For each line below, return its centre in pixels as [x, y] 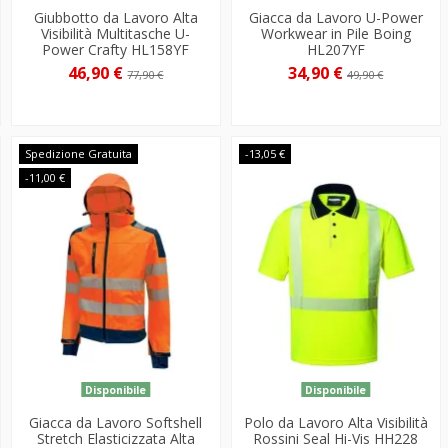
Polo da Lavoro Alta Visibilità [335, 422]
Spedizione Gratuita [78, 153]
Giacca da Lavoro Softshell [116, 422]
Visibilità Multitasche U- [116, 34]
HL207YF [335, 50]
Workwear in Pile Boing [335, 34]
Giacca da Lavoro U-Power [335, 18]
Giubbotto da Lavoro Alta [115, 18]
